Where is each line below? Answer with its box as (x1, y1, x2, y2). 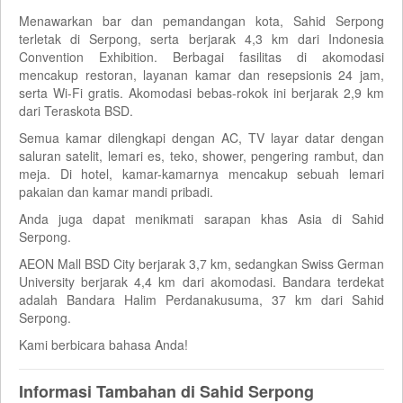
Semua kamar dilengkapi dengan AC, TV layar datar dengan (19, 128, 384, 147)
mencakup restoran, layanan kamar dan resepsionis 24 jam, (19, 65, 384, 84)
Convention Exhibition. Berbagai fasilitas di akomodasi (19, 47, 384, 66)
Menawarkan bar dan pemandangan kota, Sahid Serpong (19, 11, 384, 30)
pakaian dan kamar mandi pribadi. (19, 182, 213, 201)
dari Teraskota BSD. (19, 101, 133, 120)
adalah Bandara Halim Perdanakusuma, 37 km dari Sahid (19, 290, 384, 309)
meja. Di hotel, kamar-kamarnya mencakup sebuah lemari (19, 164, 384, 183)
